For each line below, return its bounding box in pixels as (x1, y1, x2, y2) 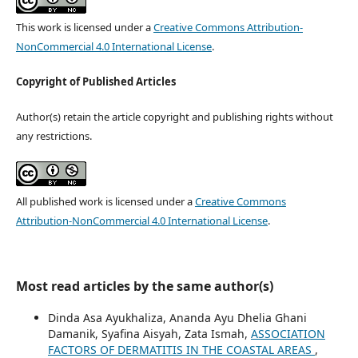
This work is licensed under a (15, 19, 153, 34)
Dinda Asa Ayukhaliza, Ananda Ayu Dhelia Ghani (47, 309, 307, 325)
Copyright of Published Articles (15, 74, 176, 89)
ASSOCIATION (250, 325, 325, 341)
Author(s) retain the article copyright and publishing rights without (15, 109, 333, 124)
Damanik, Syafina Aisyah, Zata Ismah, (47, 325, 251, 341)
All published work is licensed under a (15, 193, 195, 209)
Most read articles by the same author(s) (15, 276, 273, 295)
